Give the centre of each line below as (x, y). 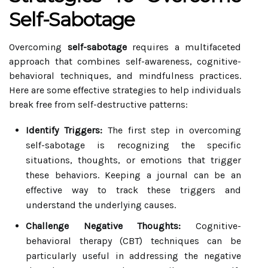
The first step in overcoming (172, 130)
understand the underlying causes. (101, 205)
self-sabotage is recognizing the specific (133, 145)
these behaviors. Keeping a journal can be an (133, 175)
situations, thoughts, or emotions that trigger (133, 160)
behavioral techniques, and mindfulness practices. (125, 76)
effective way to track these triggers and (133, 190)
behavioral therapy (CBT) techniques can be (133, 241)
